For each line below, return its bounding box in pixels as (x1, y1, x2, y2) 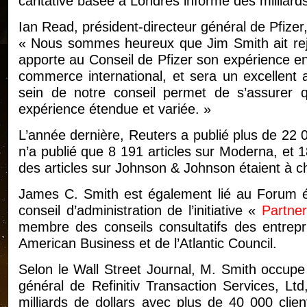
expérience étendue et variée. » (19, 101, 211, 117)
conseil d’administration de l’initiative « (19, 203, 262, 219)
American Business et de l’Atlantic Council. (19, 236, 277, 251)
